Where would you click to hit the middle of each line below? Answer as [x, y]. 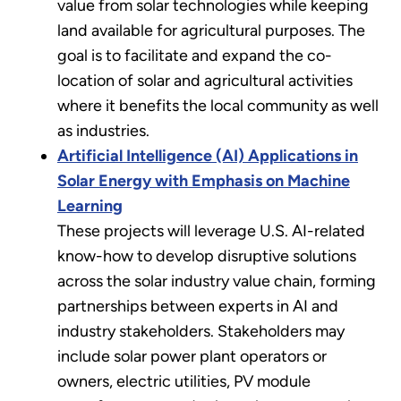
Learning [90, 205]
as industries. [103, 130]
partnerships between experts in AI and [198, 306]
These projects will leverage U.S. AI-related [211, 230]
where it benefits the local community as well [218, 105]
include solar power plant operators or [192, 356]
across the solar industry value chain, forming [217, 281]
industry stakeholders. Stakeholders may [201, 331]
